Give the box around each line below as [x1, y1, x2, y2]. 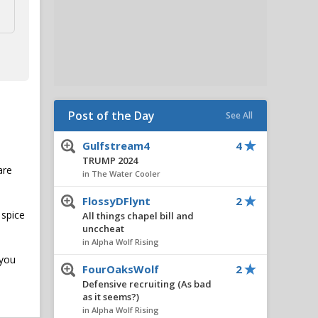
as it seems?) [82, 290, 139, 303]
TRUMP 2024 [82, 154, 138, 167]
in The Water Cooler [82, 168, 160, 179]
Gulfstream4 [82, 138, 150, 153]
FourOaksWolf [82, 262, 159, 276]
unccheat [82, 222, 124, 235]
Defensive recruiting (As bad [82, 278, 212, 290]
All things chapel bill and [82, 209, 194, 222]
